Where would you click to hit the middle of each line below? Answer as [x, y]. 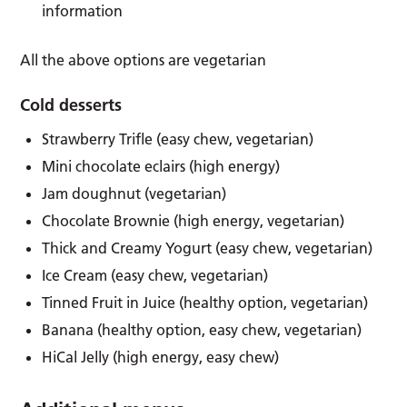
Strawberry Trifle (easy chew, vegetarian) [178, 139]
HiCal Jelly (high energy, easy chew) [161, 357]
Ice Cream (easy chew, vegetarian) [155, 275]
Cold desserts [71, 104]
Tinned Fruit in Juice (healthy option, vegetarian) [205, 302]
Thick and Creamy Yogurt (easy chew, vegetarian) [208, 248]
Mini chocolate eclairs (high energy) [161, 166]
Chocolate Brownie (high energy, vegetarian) [194, 220]
